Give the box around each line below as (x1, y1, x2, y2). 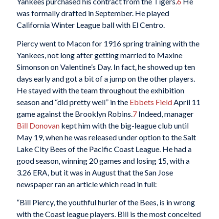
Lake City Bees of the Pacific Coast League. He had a (16, 144, 192, 153)
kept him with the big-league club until (59, 120, 189, 130)
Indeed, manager (136, 109, 194, 118)
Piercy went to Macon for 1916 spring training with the (16, 38, 199, 48)
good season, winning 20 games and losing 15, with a (16, 155, 190, 165)
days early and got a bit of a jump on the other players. (16, 73, 195, 83)
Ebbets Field (129, 97, 172, 107)
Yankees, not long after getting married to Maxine (16, 50, 182, 60)
